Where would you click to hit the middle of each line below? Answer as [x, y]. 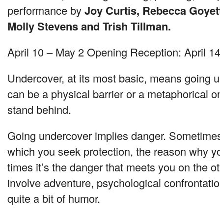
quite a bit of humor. [54, 198]
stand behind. [39, 110]
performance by [46, 10]
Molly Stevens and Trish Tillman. [89, 26]
